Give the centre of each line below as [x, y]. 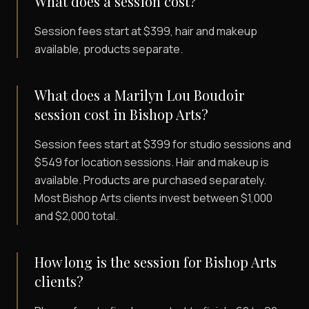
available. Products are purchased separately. [150, 180]
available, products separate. [109, 49]
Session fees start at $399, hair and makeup [146, 31]
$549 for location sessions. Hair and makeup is [152, 162]
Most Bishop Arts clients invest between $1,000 [153, 198]
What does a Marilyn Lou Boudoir [139, 95]
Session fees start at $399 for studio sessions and [163, 144]
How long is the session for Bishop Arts [156, 262]
